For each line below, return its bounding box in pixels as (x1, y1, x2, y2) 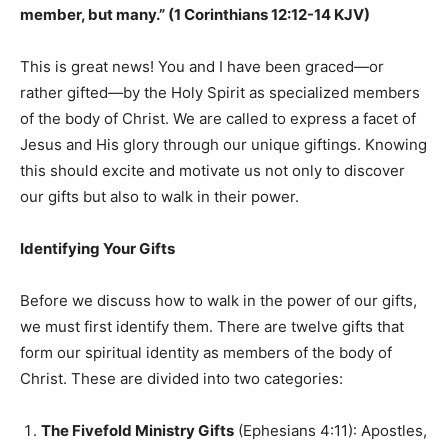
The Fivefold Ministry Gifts (41, 420, 234, 440)
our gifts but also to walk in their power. (20, 186, 299, 206)
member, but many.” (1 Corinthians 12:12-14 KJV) (20, 4, 370, 24)
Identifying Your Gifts (20, 238, 175, 258)
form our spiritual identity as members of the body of (20, 342, 392, 362)
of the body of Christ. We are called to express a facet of (20, 108, 416, 128)
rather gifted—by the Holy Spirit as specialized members (20, 82, 420, 102)
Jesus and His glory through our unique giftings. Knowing (20, 134, 427, 154)
